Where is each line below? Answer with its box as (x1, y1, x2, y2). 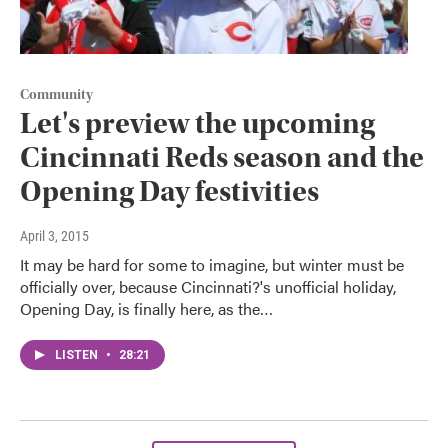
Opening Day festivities (20, 173, 319, 209)
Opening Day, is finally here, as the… (20, 296, 273, 320)
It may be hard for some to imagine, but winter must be (20, 252, 404, 276)
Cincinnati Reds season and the (20, 139, 424, 175)
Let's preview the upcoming (20, 105, 375, 141)
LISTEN (55, 347, 101, 362)
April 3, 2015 (20, 227, 89, 244)
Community (20, 86, 93, 103)
